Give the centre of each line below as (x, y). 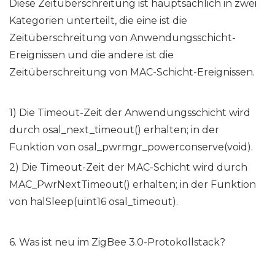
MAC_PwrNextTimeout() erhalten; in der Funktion (133, 185)
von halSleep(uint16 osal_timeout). (94, 202)
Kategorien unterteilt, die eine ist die (98, 21)
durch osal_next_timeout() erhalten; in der (114, 130)
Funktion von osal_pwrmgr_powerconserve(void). (131, 147)
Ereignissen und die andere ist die (91, 55)
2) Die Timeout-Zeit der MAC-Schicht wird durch (128, 168)
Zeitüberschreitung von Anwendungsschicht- (122, 38)
